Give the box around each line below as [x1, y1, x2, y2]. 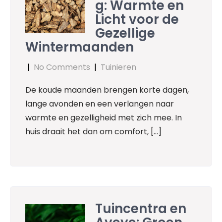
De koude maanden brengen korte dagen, [25, 84, 189, 96]
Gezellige [95, 24, 156, 42]
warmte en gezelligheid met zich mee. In [25, 111, 182, 123]
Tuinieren [101, 61, 136, 73]
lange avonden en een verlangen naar [25, 98, 174, 110]
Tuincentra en [95, 200, 187, 218]
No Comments [34, 61, 90, 73]
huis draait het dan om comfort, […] [25, 125, 162, 137]
